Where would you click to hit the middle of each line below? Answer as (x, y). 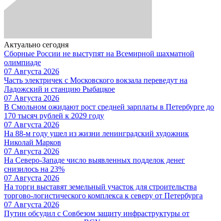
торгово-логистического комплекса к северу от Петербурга (103, 195)
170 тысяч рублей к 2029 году (54, 115)
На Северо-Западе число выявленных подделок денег (94, 160)
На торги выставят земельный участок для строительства (100, 186)
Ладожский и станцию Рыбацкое (59, 89)
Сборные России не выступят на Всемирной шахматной (99, 53)
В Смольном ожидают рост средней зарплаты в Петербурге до (109, 107)
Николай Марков (33, 142)
